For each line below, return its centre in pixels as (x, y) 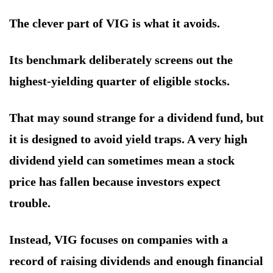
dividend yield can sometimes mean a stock (122, 161)
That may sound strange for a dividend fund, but (136, 118)
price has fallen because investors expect (115, 182)
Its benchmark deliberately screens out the (121, 60)
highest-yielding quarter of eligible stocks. (119, 81)
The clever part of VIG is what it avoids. (115, 23)
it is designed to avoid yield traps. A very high (128, 139)
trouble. (30, 203)
